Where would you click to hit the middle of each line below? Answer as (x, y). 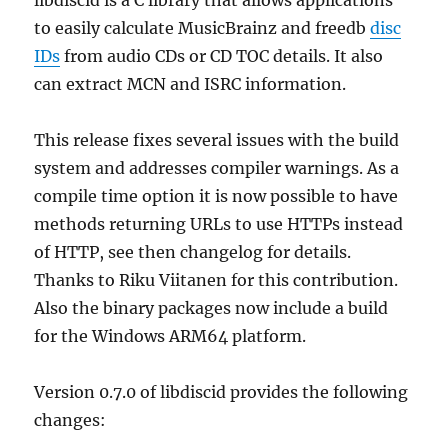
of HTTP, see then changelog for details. (193, 251)
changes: (70, 419)
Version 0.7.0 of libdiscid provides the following (221, 391)
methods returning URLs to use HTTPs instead (219, 223)
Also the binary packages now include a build (211, 307)
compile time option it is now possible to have (216, 195)
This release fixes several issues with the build (217, 139)
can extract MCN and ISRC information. (190, 83)
